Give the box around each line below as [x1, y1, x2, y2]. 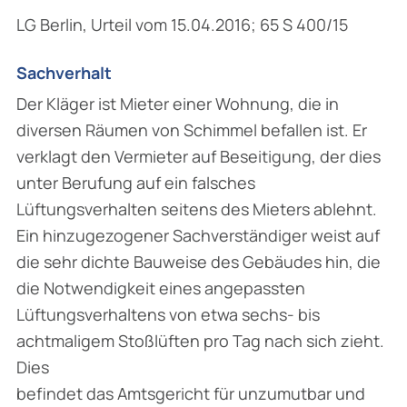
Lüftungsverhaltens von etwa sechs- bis [16, 303, 320, 326]
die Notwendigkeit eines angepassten [16, 277, 305, 300]
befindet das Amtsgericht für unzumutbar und [16, 382, 365, 405]
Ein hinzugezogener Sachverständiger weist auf [16, 224, 380, 247]
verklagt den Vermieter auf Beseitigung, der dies [16, 145, 381, 168]
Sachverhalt [16, 61, 112, 84]
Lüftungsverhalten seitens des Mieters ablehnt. [16, 198, 377, 221]
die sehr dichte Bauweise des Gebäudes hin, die [16, 251, 381, 273]
